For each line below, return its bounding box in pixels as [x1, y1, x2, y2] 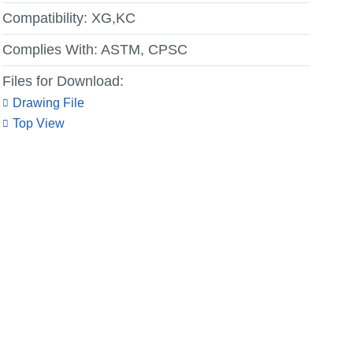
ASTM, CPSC [101, 42, 188, 58]
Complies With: [2, 42, 98, 58]
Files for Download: [2, 73, 124, 89]
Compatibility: [2, 10, 87, 26]
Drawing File [13, 96, 84, 110]
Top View [13, 117, 65, 130]
